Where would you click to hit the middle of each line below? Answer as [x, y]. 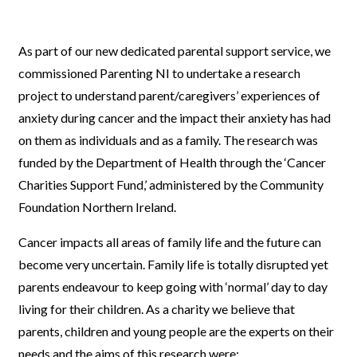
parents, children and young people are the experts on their [177, 331]
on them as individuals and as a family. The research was [169, 140]
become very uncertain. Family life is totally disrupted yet [174, 264]
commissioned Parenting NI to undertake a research [160, 73]
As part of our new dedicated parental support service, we [175, 51]
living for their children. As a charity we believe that [157, 309]
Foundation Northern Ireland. [98, 207]
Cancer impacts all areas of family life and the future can [170, 242]
